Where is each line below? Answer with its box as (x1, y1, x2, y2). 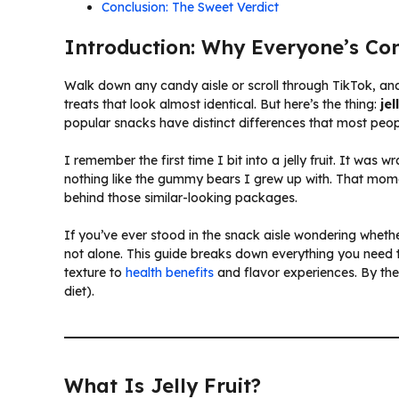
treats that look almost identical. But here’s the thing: (64, 95, 380, 112)
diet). (64, 282, 94, 299)
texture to (64, 264, 126, 281)
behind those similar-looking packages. (64, 189, 297, 206)
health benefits (126, 264, 214, 281)
